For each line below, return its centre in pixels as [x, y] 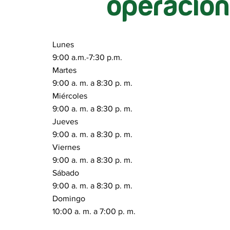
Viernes [66, 147]
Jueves [65, 121]
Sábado [66, 173]
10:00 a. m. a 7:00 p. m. [94, 211]
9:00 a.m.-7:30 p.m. [88, 57]
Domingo [69, 198]
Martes [65, 70]
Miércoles [70, 96]
